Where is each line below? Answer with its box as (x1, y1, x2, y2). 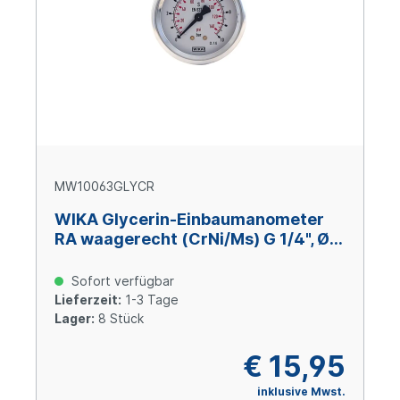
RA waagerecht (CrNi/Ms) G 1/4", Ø (54, 229, 329, 249)
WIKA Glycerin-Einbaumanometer (54, 210, 324, 229)
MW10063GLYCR (54, 179, 154, 195)
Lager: (54, 311, 95, 327)
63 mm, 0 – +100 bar (54, 249, 217, 269)
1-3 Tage (121, 292, 179, 308)
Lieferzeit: (54, 292, 121, 308)
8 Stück (95, 311, 144, 327)
